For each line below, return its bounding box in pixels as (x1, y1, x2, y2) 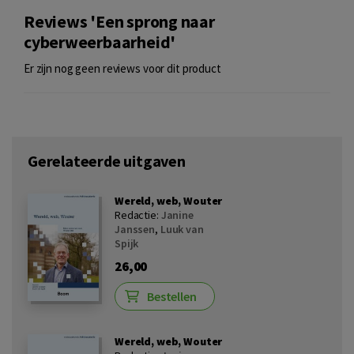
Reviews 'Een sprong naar (24, 10, 215, 32)
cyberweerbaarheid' (24, 31, 176, 53)
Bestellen (147, 288, 197, 304)
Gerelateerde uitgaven (28, 150, 186, 171)
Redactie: (115, 207, 161, 222)
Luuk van (160, 221, 204, 236)
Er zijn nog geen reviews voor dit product (24, 60, 221, 76)
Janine (160, 207, 194, 222)
